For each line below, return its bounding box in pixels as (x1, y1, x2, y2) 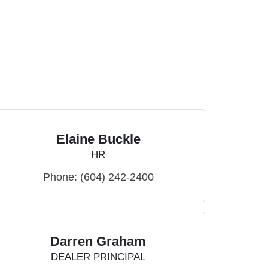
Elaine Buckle (56, 132, 141, 147)
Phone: (42, 171, 77, 184)
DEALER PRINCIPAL (51, 251, 145, 263)
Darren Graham (50, 234, 146, 249)
